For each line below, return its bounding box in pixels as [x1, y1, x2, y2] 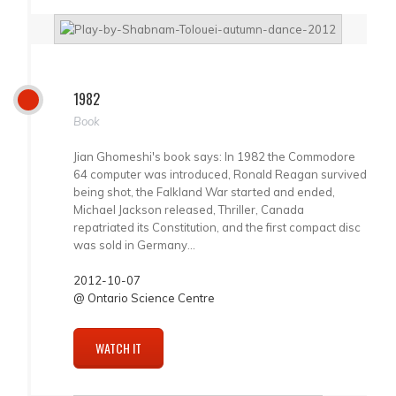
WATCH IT [95, 338, 141, 357]
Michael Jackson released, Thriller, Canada [73, 202, 304, 217]
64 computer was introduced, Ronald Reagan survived [73, 166, 367, 181]
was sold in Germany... [73, 237, 195, 252]
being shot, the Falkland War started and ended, [73, 184, 335, 199]
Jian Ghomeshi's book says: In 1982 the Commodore [73, 148, 355, 164]
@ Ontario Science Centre [73, 290, 215, 305]
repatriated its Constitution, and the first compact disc [73, 219, 361, 234]
